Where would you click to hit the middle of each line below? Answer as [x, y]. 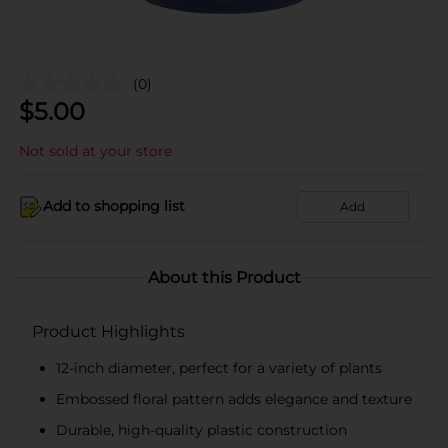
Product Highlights [108, 331]
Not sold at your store [95, 150]
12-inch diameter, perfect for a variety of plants [219, 367]
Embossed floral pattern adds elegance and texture [234, 398]
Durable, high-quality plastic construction [201, 429]
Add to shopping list [114, 206]
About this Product [224, 277]
